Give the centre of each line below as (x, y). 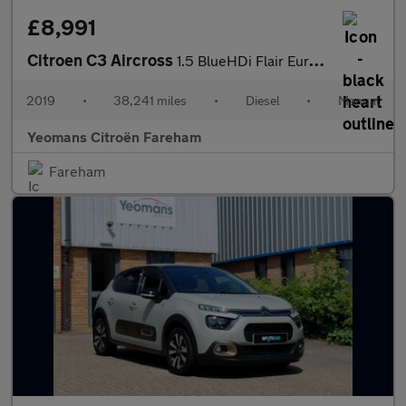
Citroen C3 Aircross (102, 60)
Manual (358, 100)
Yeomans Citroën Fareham (114, 136)
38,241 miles (150, 100)
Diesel (262, 100)
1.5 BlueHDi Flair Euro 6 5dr (243, 60)
